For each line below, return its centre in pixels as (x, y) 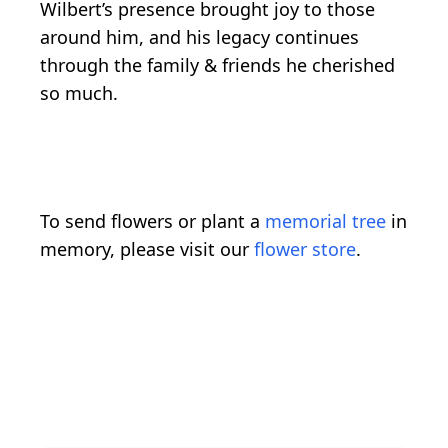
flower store (305, 249)
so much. (79, 93)
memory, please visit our (147, 249)
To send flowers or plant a (152, 221)
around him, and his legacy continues (199, 37)
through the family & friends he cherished (217, 65)
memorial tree (325, 221)
